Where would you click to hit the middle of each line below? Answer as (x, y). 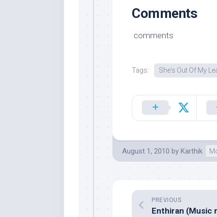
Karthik (192, 151)
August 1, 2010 (146, 151)
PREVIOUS (166, 200)
